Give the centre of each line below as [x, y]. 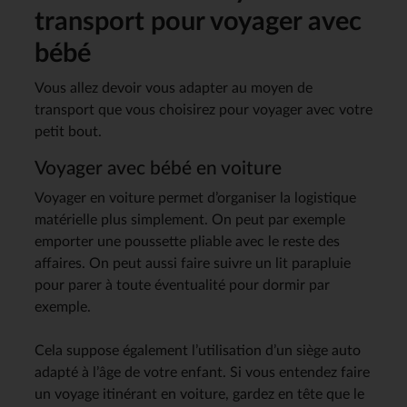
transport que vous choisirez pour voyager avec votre [203, 109]
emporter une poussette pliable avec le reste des [187, 241]
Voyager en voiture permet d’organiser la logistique [195, 198]
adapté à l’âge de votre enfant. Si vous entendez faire [202, 372]
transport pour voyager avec [198, 21]
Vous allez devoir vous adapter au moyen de [174, 88]
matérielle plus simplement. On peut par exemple [190, 219]
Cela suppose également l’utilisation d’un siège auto [198, 350]
